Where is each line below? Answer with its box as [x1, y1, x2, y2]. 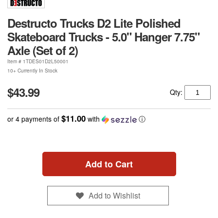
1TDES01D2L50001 [23, 58, 69, 65]
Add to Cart [85, 158, 133, 171]
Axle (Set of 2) [7, 42, 78, 59]
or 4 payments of [7, 114, 61, 124]
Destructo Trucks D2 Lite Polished [7, 15, 181, 32]
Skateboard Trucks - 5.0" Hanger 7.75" [7, 28, 200, 45]
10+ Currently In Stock [7, 67, 57, 74]
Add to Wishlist [88, 189, 140, 201]
